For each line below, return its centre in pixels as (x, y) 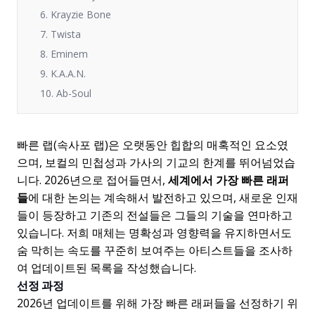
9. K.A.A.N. (63, 73)
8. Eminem (64, 54)
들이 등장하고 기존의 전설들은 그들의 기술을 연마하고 (155, 215)
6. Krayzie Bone (76, 14)
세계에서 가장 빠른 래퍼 (229, 180)
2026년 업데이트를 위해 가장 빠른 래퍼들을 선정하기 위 (157, 303)
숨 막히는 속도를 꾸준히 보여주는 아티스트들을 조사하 (155, 250)
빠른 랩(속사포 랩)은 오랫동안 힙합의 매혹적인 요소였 (153, 145)
